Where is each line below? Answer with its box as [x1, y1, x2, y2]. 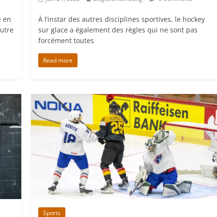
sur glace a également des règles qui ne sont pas [38, 25, 198, 35]
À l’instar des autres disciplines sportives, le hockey [38, 15, 205, 24]
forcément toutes [38, 36, 94, 46]
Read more [43, 56, 73, 65]
